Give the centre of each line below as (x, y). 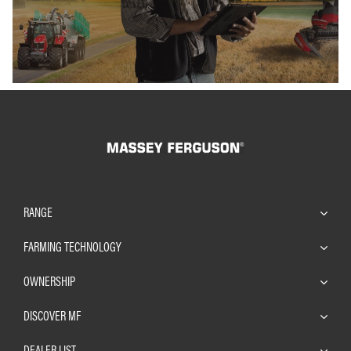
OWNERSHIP (49, 281)
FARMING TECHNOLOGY (72, 246)
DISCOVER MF (52, 315)
